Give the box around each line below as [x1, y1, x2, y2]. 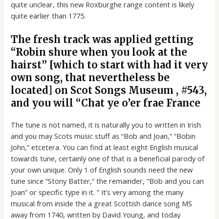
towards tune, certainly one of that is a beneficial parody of [11, 153, 205, 163]
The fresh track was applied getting [11, 33, 194, 45]
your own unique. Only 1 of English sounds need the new [11, 164, 193, 175]
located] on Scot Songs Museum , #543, [11, 84, 207, 96]
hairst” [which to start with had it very [11, 58, 208, 71]
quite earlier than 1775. [11, 11, 86, 21]
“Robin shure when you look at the [11, 45, 188, 58]
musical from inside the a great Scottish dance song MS [11, 198, 193, 208]
